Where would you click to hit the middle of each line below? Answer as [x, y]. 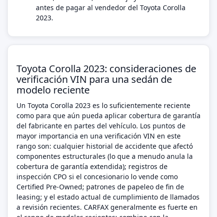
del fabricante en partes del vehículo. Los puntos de [101, 126]
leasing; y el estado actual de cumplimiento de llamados [108, 197]
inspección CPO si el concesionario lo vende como [97, 177]
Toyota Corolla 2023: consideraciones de [106, 69]
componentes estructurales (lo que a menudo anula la [105, 156]
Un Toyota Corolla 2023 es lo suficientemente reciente [103, 105]
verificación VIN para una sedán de [94, 79]
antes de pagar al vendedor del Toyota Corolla [111, 8]
